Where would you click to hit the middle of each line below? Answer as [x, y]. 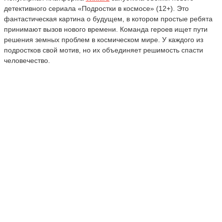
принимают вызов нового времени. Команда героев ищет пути [106, 29]
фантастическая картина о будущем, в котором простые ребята [108, 19]
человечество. [27, 60]
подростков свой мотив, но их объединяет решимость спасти [104, 50]
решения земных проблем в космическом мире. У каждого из [104, 39]
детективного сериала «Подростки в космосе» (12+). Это [96, 8]
